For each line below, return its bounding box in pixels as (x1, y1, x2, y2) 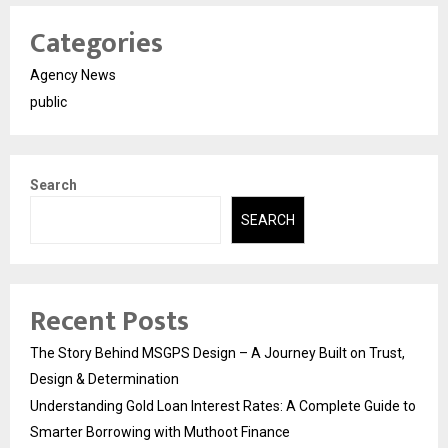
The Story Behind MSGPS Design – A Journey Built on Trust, (30, 345, 405, 361)
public (30, 93, 67, 110)
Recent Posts (30, 298, 189, 345)
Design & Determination (30, 371, 179, 387)
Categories (30, 19, 163, 67)
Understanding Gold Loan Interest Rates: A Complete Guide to (30, 398, 416, 414)
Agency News (30, 66, 116, 83)
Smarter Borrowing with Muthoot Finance (30, 424, 290, 440)
